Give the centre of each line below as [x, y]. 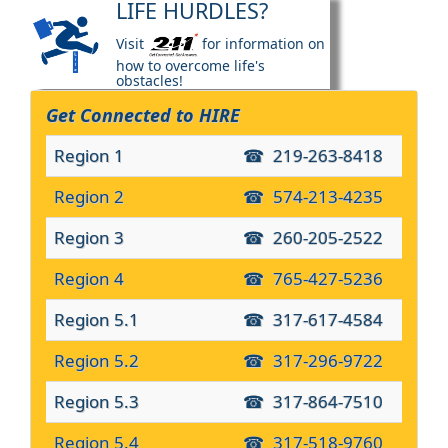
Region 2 [89, 197]
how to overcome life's [190, 66]
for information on [261, 44]
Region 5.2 [96, 361]
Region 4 [89, 279]
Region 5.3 [96, 402]
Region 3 [89, 238]
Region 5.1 [96, 320]
